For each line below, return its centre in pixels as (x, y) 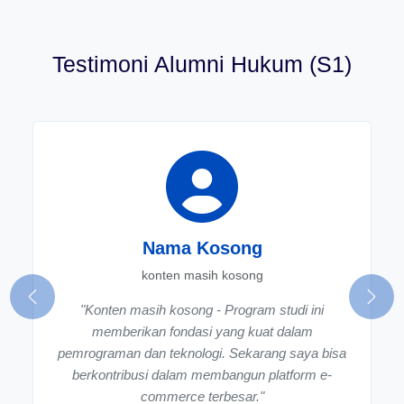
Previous (60, 306)
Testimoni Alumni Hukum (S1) (202, 64)
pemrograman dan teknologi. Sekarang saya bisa (202, 353)
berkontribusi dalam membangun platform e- (202, 374)
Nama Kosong (202, 248)
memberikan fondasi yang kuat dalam (202, 331)
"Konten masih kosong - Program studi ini (202, 309)
